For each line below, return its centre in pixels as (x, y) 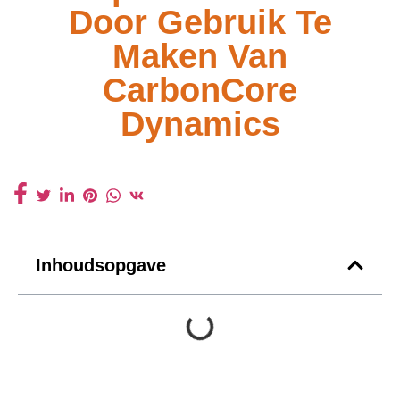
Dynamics (200, 124)
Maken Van (200, 56)
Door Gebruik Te (200, 22)
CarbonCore (200, 90)
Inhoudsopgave (101, 266)
